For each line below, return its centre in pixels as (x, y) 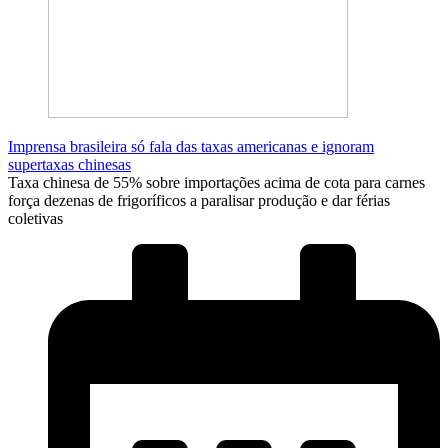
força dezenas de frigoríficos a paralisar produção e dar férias (199, 200)
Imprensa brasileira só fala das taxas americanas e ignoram (191, 146)
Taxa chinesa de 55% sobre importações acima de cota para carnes (216, 182)
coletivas (35, 218)
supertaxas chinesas (69, 164)
